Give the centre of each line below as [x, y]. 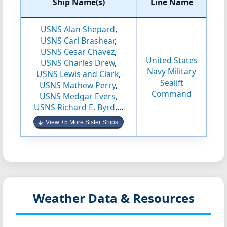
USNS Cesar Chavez [78, 52]
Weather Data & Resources [113, 198]
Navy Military [172, 71]
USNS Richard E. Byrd [74, 107]
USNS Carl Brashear [78, 41]
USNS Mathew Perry [78, 85]
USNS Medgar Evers [78, 96]
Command [172, 94]
